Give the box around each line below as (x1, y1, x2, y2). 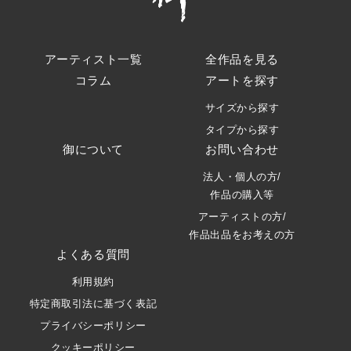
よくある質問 (56, 247, 130, 261)
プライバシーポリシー (40, 319, 147, 331)
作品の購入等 (210, 188, 274, 201)
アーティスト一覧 (44, 52, 143, 66)
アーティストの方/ (197, 210, 287, 223)
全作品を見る (205, 52, 279, 66)
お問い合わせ (205, 142, 279, 156)
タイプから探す (204, 123, 280, 136)
